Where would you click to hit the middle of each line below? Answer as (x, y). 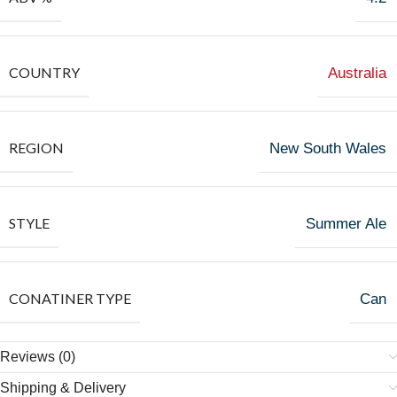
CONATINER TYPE (70, 298)
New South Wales (328, 148)
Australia (357, 73)
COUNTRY (44, 72)
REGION (36, 148)
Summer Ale (346, 224)
